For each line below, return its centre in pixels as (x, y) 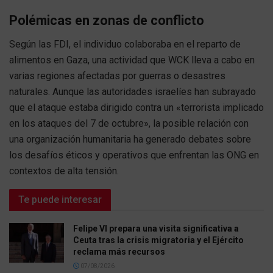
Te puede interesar (60, 200)
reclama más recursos (119, 252)
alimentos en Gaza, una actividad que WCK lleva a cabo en (132, 60)
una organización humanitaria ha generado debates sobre (130, 140)
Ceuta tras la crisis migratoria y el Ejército (158, 240)
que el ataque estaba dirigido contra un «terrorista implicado (136, 108)
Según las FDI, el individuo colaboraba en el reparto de (125, 44)
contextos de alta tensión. (64, 171)
